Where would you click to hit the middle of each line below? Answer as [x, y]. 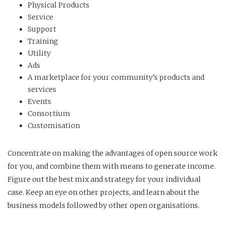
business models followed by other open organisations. [104, 205]
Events [39, 101]
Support [42, 29]
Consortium [49, 113]
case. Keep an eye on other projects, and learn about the [103, 192]
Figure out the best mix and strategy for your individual [104, 179]
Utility [39, 53]
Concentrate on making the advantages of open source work [113, 153]
